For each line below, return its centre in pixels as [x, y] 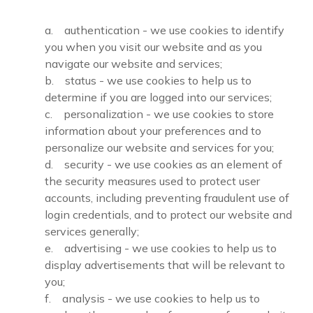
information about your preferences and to [153, 131]
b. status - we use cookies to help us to [148, 80]
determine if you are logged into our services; [158, 97]
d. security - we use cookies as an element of [163, 164]
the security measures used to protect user [152, 181]
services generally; [92, 231]
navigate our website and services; [133, 64]
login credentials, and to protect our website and [168, 214]
